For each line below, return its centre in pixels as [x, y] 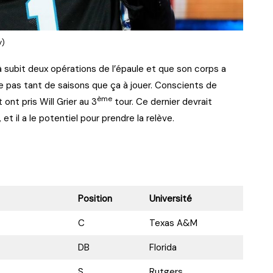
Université [170, 198]
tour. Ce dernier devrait [162, 101]
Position [95, 198]
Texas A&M [173, 223]
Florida [163, 247]
